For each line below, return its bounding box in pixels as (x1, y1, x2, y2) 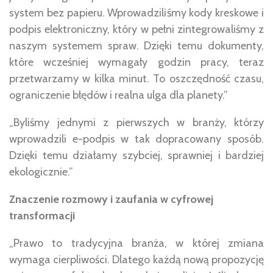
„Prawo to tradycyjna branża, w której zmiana (9, 236, 264, 250)
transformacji (9, 209, 75, 222)
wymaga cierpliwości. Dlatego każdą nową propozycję (9, 253, 264, 266)
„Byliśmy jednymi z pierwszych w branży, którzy (9, 116, 264, 129)
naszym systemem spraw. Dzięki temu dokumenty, (9, 39, 264, 52)
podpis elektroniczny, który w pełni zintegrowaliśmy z (9, 23, 264, 36)
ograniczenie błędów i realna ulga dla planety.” (9, 88, 228, 102)
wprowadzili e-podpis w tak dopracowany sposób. (9, 132, 264, 146)
